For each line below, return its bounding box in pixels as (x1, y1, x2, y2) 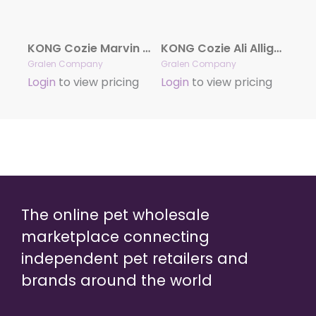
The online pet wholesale (21, 204, 209, 225)
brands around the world (21, 269, 212, 291)
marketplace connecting (21, 226, 209, 247)
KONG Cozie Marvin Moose (142, 39, 150, 56)
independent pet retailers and (21, 248, 248, 269)
